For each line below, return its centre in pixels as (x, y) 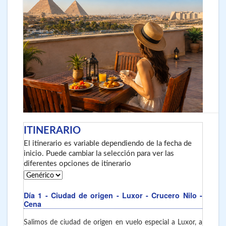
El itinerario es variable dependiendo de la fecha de (108, 144)
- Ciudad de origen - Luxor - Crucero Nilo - (124, 195)
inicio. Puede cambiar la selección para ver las (99, 154)
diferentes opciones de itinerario (77, 164)
